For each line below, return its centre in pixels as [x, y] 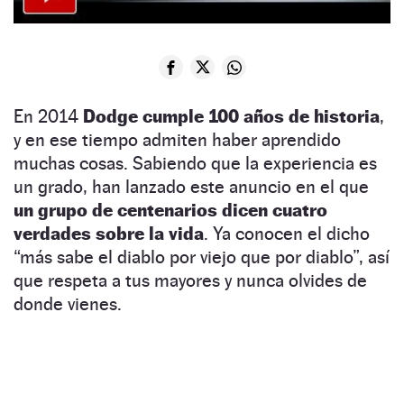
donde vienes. [68, 304]
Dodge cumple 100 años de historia [231, 117]
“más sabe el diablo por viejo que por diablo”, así [202, 257]
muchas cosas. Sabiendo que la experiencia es [195, 164]
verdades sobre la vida [109, 234]
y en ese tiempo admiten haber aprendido [177, 140]
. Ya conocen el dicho [287, 234]
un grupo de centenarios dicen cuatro [170, 211]
